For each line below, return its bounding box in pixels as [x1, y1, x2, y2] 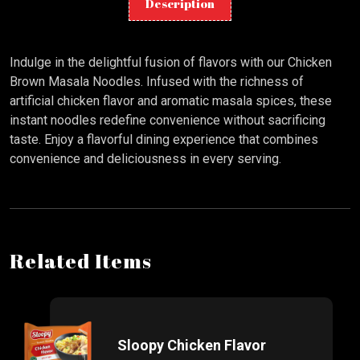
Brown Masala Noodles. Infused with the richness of [10, 74, 304, 90]
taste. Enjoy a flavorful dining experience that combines [10, 132, 318, 148]
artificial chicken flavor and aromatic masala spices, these [10, 93, 332, 109]
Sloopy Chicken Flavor [117, 337, 266, 354]
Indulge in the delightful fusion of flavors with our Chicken [10, 55, 332, 71]
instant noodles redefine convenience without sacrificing [10, 112, 325, 129]
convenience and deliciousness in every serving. [10, 151, 281, 167]
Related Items [10, 247, 152, 275]
